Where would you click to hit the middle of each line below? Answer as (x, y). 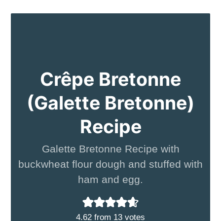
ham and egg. (110, 179)
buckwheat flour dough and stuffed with (110, 164)
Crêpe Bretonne (110, 79)
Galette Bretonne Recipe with (110, 148)
